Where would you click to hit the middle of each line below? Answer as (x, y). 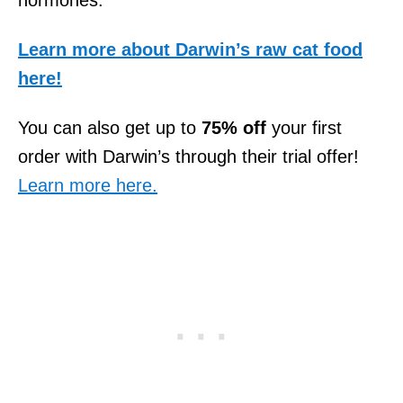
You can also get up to (110, 127)
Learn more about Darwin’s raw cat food (190, 49)
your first (304, 127)
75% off (234, 127)
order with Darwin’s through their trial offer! (188, 156)
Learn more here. (88, 185)
